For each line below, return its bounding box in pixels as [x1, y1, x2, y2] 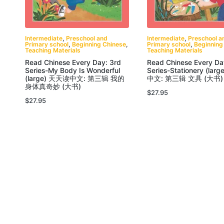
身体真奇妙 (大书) [25, 82, 81, 90]
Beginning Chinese [72, 40, 126, 48]
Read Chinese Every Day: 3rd [25, 58, 121, 66]
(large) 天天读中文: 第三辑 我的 [25, 74, 124, 82]
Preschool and [66, 34, 107, 42]
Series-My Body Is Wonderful [25, 66, 120, 74]
